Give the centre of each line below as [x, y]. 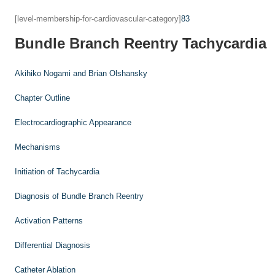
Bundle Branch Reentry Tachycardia [141, 43]
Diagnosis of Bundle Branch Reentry [83, 196]
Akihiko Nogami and [52, 73]
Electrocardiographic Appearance [77, 122]
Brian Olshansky [118, 73]
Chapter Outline [42, 98]
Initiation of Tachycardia [61, 172]
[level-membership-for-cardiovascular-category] [98, 19]
